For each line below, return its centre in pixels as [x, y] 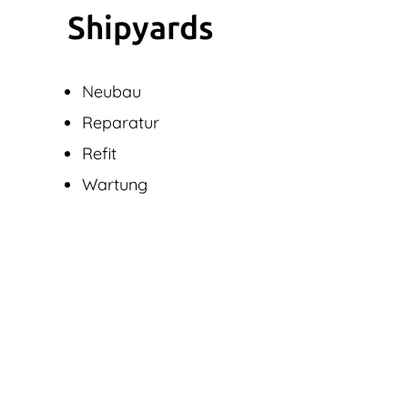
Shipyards [141, 28]
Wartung [115, 184]
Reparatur [121, 122]
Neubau [112, 91]
